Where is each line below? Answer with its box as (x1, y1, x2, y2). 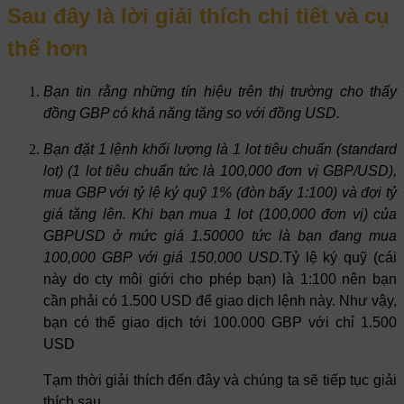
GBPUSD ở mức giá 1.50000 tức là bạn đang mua (43, 228, 397, 244)
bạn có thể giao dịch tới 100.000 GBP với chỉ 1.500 (43, 315, 397, 331)
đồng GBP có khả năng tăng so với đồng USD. (43, 106, 340, 122)
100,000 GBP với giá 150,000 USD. (43, 250, 283, 266)
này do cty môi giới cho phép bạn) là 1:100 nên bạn (43, 271, 397, 288)
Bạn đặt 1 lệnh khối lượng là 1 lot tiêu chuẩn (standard (43, 142, 397, 158)
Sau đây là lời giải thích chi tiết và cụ (7, 3, 390, 28)
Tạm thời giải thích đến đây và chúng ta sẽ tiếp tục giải (43, 372, 397, 389)
